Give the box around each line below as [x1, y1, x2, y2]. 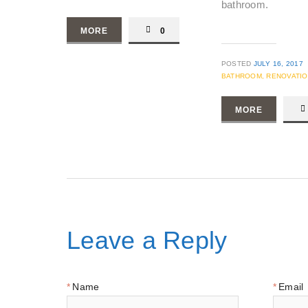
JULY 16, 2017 [253, 60, 303, 67]
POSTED [221, 60, 254, 67]
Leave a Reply [67, 226, 228, 254]
